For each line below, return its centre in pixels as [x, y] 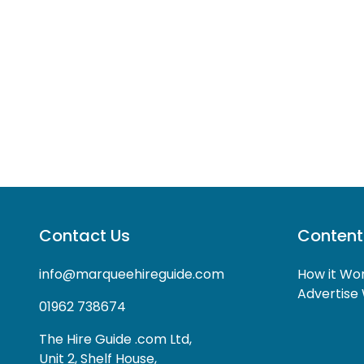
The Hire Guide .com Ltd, [115, 339]
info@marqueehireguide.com [132, 274]
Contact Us [84, 235]
